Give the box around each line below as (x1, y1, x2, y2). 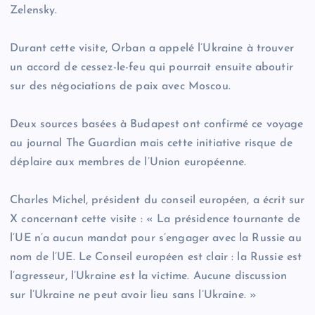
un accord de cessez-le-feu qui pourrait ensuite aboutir (10, 62, 293, 74)
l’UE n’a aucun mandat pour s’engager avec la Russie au (10, 233, 302, 245)
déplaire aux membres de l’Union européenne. (10, 157, 247, 169)
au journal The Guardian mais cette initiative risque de (10, 138, 292, 150)
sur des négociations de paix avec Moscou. (10, 81, 231, 93)
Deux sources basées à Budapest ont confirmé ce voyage (10, 119, 304, 131)
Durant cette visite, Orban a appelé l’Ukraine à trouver (10, 43, 294, 55)
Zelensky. (10, 5, 58, 17)
